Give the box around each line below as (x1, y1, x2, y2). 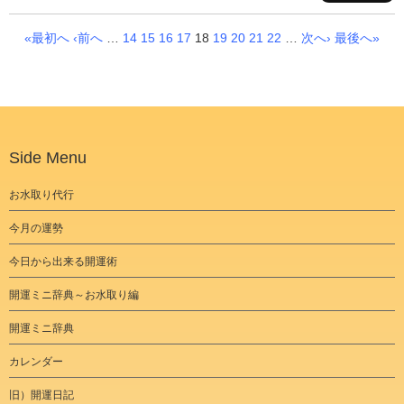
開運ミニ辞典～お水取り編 (9, 288, 139, 301)
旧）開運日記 (9, 388, 74, 401)
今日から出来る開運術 (9, 254, 117, 268)
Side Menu (9, 148, 87, 167)
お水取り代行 (9, 188, 74, 201)
